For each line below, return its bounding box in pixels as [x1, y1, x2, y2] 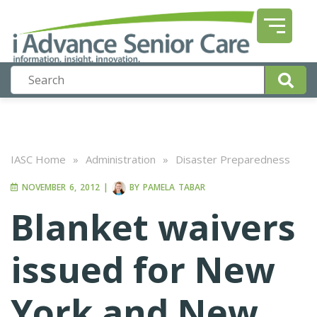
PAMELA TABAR [143, 181, 205, 194]
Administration [86, 152, 156, 166]
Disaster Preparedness [175, 152, 290, 166]
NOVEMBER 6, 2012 [18, 181, 100, 194]
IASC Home [11, 152, 66, 166]
